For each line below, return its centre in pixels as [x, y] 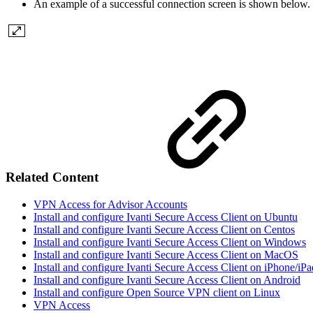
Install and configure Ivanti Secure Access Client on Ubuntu [166, 217]
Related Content [54, 177]
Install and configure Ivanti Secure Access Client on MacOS [166, 254]
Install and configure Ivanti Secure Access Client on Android [167, 279]
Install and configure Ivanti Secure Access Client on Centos [164, 229]
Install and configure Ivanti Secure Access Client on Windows [170, 242]
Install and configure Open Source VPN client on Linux [157, 292]
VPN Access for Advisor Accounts [110, 204]
